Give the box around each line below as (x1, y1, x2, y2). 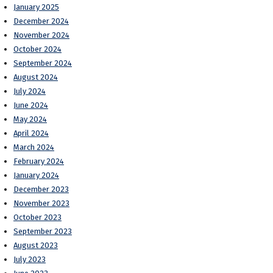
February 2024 (13, 156, 64, 166)
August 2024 (13, 72, 58, 82)
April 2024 (13, 128, 49, 138)
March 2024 (13, 142, 54, 152)
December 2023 (13, 184, 69, 194)
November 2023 (13, 198, 69, 208)
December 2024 (13, 16, 69, 26)
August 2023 (13, 240, 58, 250)
